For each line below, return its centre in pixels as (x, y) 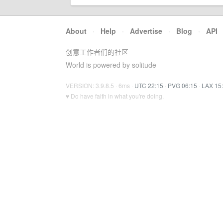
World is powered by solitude (111, 65)
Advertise (146, 31)
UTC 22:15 (149, 85)
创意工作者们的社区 (97, 52)
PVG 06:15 (182, 85)
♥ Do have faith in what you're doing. (115, 96)
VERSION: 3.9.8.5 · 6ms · (100, 85)
